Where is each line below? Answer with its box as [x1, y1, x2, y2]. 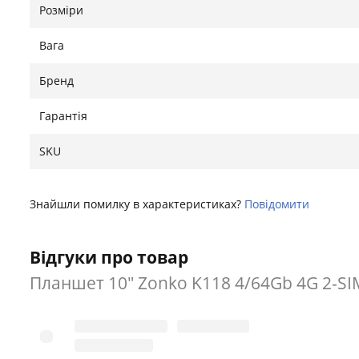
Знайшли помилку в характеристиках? [30, 196, 244, 212]
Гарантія [39, 108, 87, 123]
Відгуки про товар [30, 246, 188, 268]
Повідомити [244, 196, 309, 212]
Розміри [39, 2, 83, 18]
